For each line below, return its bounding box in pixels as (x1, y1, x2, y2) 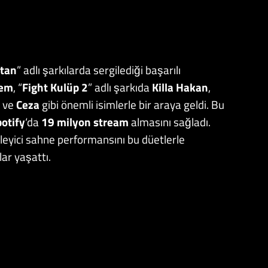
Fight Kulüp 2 (22, 78, 88, 96)
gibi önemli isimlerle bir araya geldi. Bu (42, 95, 224, 113)
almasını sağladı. (131, 112, 211, 130)
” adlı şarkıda (88, 78, 152, 96)
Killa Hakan (152, 78, 208, 96)
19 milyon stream (41, 112, 131, 130)
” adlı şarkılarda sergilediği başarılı (17, 60, 181, 78)
